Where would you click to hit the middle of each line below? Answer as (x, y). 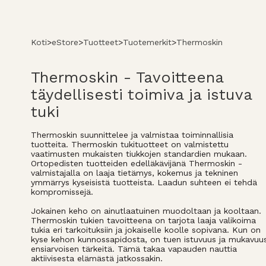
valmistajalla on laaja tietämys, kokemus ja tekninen (134, 172)
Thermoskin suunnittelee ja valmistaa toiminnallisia (132, 134)
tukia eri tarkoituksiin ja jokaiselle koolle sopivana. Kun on (146, 229)
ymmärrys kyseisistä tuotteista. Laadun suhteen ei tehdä (144, 182)
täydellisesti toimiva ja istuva (141, 94)
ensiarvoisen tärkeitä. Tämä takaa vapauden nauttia (134, 248)
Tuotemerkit (147, 42)
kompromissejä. (62, 191)
